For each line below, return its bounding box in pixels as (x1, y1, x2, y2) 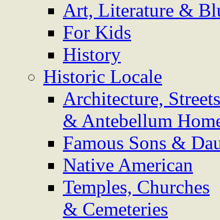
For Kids (63, 22, 131, 43)
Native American (63, 154, 193, 175)
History (63, 44, 121, 65)
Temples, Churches (63, 176, 210, 197)
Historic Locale (43, 66, 162, 87)
